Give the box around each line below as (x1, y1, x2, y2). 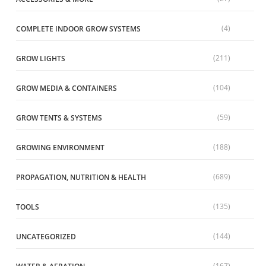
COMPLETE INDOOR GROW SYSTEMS (16, 24, 141, 34)
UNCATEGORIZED (16, 232, 76, 242)
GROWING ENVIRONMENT (16, 142, 104, 153)
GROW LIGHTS (16, 53, 65, 64)
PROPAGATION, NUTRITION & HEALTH (16, 172, 146, 183)
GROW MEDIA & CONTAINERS (16, 83, 117, 94)
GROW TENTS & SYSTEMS (16, 113, 102, 123)
